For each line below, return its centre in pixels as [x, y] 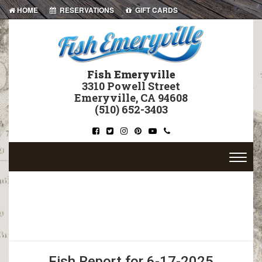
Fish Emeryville [131, 75]
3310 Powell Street [131, 86]
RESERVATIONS [85, 10]
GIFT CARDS [155, 10]
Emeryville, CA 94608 [131, 98]
